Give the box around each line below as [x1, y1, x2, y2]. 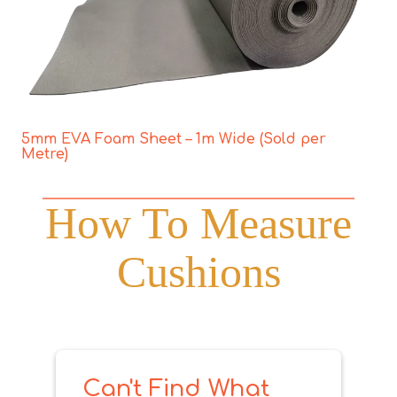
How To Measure [45, 198, 352, 248]
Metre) [21, 145, 68, 162]
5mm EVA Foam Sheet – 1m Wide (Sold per [21, 130, 326, 147]
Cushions [116, 246, 281, 297]
